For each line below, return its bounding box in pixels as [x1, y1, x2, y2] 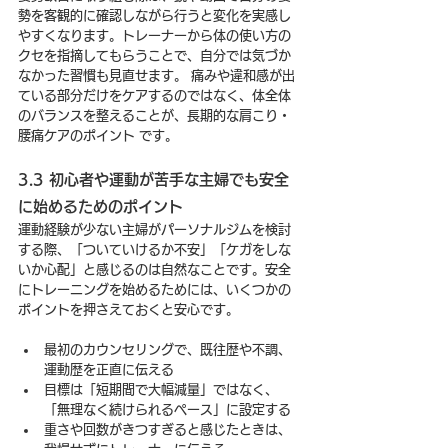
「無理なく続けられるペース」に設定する [44, 402, 291, 416]
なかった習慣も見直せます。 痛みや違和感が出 [18, 68, 295, 82]
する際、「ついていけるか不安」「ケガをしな [18, 242, 291, 256]
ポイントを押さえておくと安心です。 [18, 302, 239, 316]
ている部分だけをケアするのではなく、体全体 [18, 88, 291, 102]
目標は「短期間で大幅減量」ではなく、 [44, 382, 278, 396]
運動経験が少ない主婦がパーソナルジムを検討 [18, 222, 291, 236]
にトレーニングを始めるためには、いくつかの [18, 282, 291, 296]
